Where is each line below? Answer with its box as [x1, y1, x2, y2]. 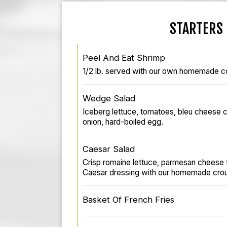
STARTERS [169, 19, 223, 37]
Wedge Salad [83, 93, 135, 103]
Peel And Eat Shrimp [83, 52, 165, 63]
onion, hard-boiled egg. [83, 117, 163, 127]
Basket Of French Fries [83, 194, 174, 205]
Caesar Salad [83, 143, 135, 154]
